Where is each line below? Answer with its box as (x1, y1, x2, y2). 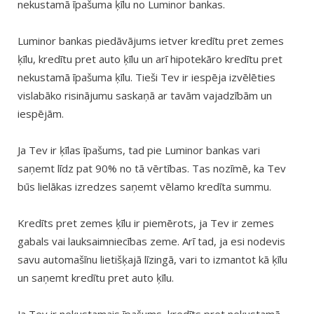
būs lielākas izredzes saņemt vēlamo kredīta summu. (18, 179, 271, 194)
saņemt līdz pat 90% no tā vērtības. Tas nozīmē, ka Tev (18, 161, 286, 176)
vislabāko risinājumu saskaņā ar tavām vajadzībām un (18, 88, 272, 103)
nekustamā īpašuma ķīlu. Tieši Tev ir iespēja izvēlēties (18, 70, 275, 85)
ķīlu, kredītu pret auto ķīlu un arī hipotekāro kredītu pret (18, 52, 282, 67)
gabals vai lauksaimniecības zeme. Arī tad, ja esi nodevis (18, 234, 285, 249)
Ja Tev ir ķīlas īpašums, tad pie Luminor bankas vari (18, 143, 260, 158)
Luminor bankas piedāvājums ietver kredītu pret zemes (18, 34, 284, 48)
